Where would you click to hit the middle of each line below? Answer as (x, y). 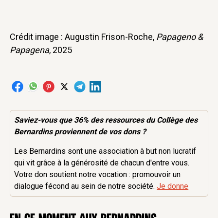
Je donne (173, 186)
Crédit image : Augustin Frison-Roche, (83, 37)
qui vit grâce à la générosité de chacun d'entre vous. (102, 163)
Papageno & (180, 37)
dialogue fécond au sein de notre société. (86, 186)
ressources (125, 120)
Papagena (29, 50)
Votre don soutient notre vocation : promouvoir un (98, 175)
